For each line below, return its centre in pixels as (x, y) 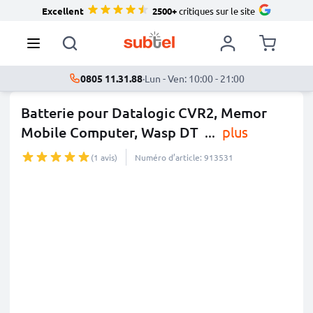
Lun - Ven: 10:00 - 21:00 (194, 78)
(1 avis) (104, 157)
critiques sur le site (216, 10)
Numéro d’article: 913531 (184, 157)
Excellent (63, 10)
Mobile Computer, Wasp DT (110, 132)
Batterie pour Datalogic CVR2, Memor (144, 112)
